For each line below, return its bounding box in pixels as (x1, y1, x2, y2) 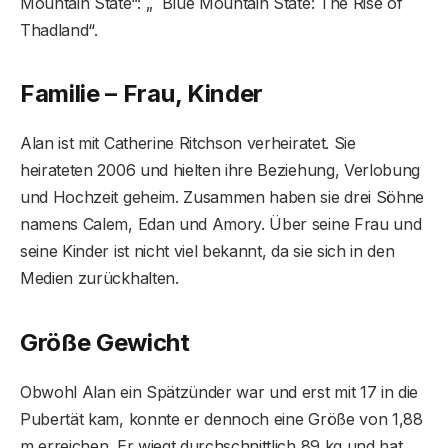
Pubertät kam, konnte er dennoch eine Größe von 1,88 (20, 408, 423, 429)
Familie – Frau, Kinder (20, 79, 263, 109)
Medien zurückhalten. (20, 268, 179, 289)
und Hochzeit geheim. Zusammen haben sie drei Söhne (20, 187, 424, 208)
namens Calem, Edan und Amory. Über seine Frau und (20, 214, 422, 235)
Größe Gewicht (20, 327, 190, 357)
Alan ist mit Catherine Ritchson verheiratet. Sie (20, 133, 356, 154)
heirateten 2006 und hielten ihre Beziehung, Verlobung (20, 160, 421, 181)
